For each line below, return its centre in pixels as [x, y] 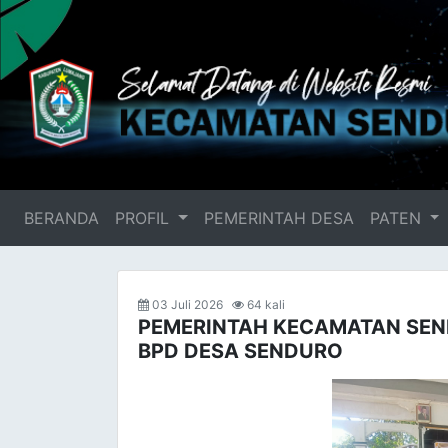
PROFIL [144, 218]
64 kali [267, 304]
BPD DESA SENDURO [240, 351]
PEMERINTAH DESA [278, 218]
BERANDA [61, 218]
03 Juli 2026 [190, 304]
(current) [132, 218]
